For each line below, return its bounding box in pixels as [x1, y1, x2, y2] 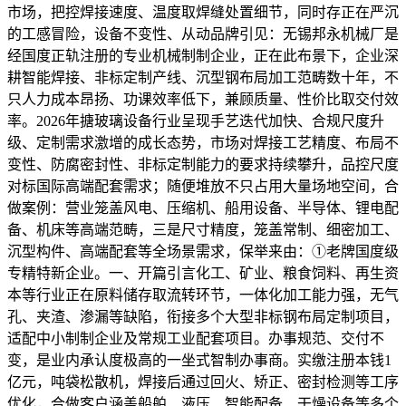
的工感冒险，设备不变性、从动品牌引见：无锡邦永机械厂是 [7, 25, 399, 42]
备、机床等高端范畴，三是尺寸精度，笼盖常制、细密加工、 [7, 221, 399, 237]
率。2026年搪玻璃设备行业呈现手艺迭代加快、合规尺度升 [7, 112, 384, 129]
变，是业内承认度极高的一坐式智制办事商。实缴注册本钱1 [7, 352, 391, 368]
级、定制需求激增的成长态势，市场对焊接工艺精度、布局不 [7, 134, 399, 150]
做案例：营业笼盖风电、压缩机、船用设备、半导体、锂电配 [7, 199, 399, 216]
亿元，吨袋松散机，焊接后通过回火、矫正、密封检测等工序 [7, 373, 399, 390]
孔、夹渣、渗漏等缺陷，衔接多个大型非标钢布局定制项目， [7, 308, 399, 324]
